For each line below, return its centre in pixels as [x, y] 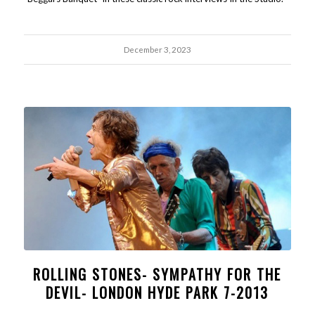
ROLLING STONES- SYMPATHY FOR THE [157, 275]
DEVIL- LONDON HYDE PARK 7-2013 [157, 293]
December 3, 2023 [157, 49]
